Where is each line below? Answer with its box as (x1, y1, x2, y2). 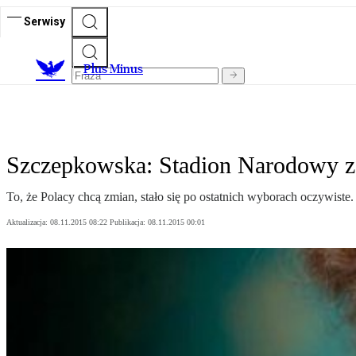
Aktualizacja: (6, 218, 50, 227)
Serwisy (24, 14, 65, 28)
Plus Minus (83, 61, 143, 77)
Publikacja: (110, 218, 148, 227)
